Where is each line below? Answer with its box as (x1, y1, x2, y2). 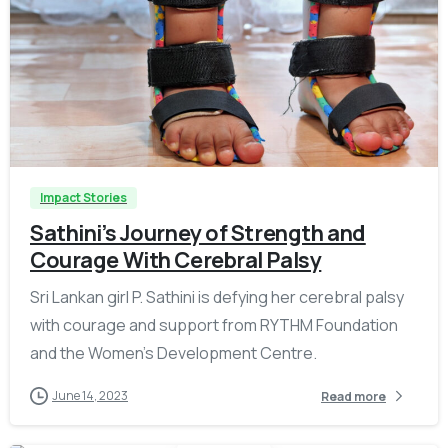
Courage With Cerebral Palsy (30, 245, 322, 275)
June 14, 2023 (52, 387, 128, 405)
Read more (321, 387, 386, 405)
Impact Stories (40, 189, 127, 207)
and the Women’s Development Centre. (30, 342, 317, 365)
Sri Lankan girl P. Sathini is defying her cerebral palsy (30, 286, 404, 309)
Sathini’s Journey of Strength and (30, 218, 366, 248)
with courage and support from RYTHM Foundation (30, 314, 398, 337)
